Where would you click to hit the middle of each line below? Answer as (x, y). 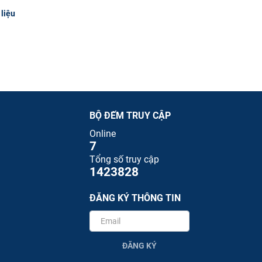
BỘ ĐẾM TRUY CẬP (130, 115)
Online (103, 134)
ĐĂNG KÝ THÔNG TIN (135, 198)
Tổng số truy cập (124, 160)
